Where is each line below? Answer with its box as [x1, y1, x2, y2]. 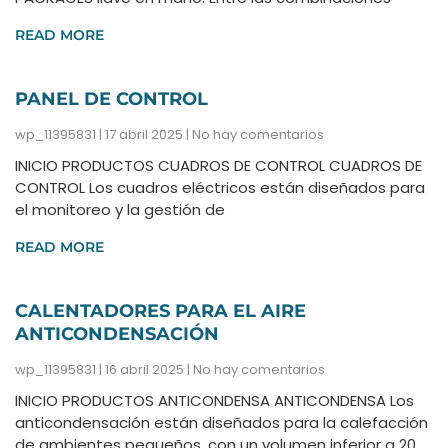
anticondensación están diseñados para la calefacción [15, 412, 428, 434]
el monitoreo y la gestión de [15, 199, 225, 221]
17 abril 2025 [102, 125, 186, 145]
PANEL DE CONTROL [15, 88, 208, 111]
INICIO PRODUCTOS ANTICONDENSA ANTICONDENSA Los [15, 390, 414, 412]
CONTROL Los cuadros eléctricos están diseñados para [15, 177, 425, 199]
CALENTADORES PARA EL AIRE [15, 300, 306, 323]
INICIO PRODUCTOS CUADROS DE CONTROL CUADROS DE [15, 155, 422, 177]
